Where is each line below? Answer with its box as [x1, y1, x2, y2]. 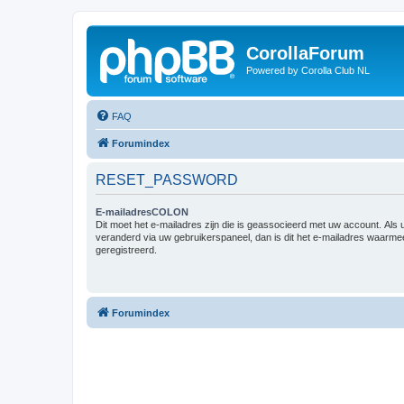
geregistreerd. [96, 243, 157, 255]
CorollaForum [246, 43, 364, 63]
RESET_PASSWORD [96, 171, 238, 188]
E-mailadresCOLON [96, 206, 188, 217]
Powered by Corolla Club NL [246, 65, 370, 76]
